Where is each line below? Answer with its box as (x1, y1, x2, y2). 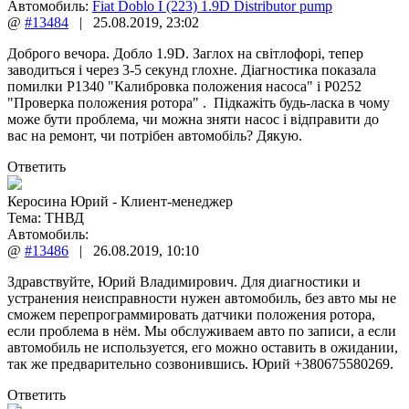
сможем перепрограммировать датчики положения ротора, (7, 306, 375, 322)
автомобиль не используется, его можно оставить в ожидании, (7, 339, 398, 355)
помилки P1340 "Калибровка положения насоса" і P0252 (7, 78, 362, 94)
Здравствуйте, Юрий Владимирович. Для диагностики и (7, 273, 361, 289)
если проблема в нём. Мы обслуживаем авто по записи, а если (7, 322, 396, 339)
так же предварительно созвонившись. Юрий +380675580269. (7, 355, 393, 372)
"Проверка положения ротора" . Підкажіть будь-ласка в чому (7, 94, 390, 110)
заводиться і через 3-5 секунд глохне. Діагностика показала (7, 61, 376, 78)
